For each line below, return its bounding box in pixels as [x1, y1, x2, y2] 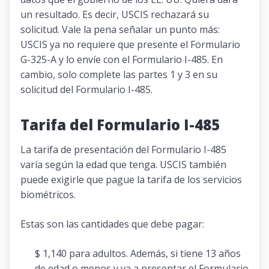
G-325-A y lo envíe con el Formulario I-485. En [20, 52, 223, 66]
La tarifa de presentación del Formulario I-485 [20, 142, 226, 156]
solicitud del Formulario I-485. [20, 82, 153, 96]
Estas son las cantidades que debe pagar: [20, 217, 204, 231]
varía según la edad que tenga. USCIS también [20, 157, 226, 171]
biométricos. [20, 187, 76, 201]
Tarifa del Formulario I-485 [20, 114, 220, 134]
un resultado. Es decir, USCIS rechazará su [20, 7, 209, 21]
